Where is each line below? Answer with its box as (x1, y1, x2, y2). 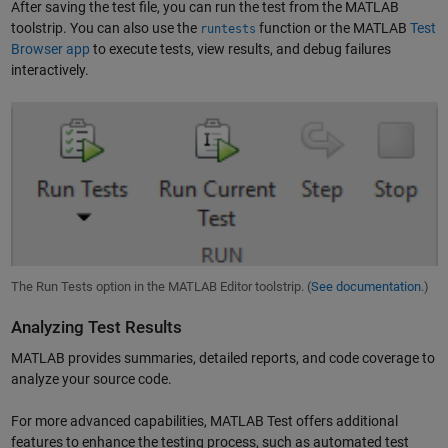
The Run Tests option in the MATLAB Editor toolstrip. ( (10, 278, 311, 294)
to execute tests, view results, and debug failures (89, 41, 391, 58)
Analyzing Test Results (10, 317, 182, 337)
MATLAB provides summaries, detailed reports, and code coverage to (10, 350, 435, 367)
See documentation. (310, 278, 424, 294)
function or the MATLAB (255, 20, 410, 37)
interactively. (10, 62, 89, 79)
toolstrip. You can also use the (10, 20, 200, 37)
